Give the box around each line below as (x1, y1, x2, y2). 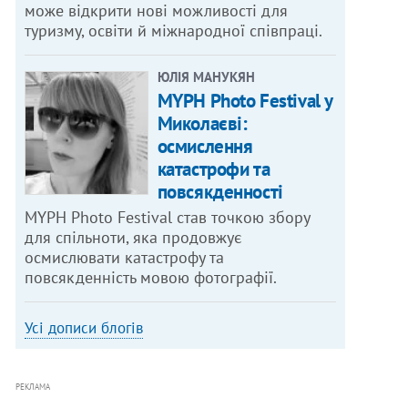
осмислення (157, 134, 253, 159)
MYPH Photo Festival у (157, 88, 332, 114)
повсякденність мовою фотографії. (25, 267, 278, 289)
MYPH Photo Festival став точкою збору (25, 207, 311, 229)
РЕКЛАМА (15, 382, 51, 393)
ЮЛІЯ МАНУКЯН (157, 68, 255, 87)
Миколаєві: (157, 111, 248, 137)
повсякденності (157, 179, 283, 205)
